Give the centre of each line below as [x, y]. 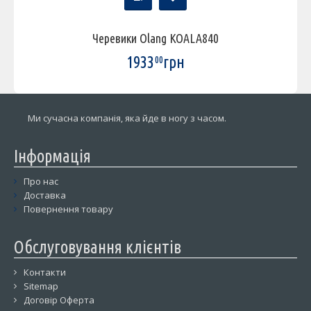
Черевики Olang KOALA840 [155, 38]
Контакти [45, 272]
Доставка [45, 195]
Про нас [41, 181]
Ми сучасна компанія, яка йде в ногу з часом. [128, 118]
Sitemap [41, 286]
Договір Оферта [59, 300]
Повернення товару [68, 209]
